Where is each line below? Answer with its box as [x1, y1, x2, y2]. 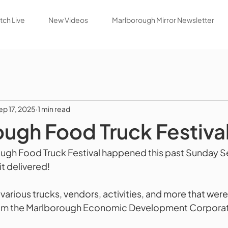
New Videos [48, 15, 89, 25]
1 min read [38, 104, 70, 113]
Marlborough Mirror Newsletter [111, 15, 214, 25]
